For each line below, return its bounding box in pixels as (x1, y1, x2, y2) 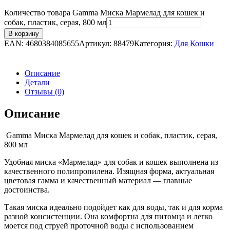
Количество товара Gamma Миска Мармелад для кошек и (4, 8, 205, 17)
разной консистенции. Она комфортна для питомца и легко (4, 212, 213, 221)
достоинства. (4, 185, 50, 195)
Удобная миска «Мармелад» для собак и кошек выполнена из (4, 158, 218, 167)
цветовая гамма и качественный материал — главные (4, 176, 192, 185)
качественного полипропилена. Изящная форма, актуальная (4, 167, 214, 176)
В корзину (8, 30, 39, 38)
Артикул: (79, 39, 113, 48)
